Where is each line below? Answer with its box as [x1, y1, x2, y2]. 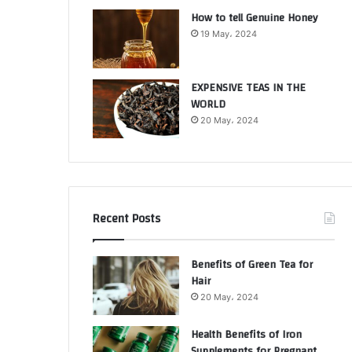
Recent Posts [93, 208, 160, 229]
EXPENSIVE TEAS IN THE [191, 78, 306, 98]
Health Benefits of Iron [191, 324, 302, 345]
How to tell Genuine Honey [191, 8, 317, 28]
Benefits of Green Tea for [191, 255, 313, 275]
